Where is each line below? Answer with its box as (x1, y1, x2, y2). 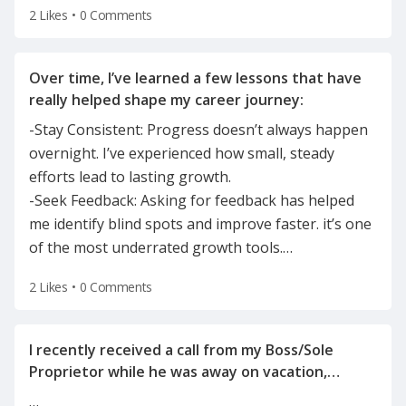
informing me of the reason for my (29, 383, 274, 403)
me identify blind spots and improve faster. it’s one (29, 214, 372, 234)
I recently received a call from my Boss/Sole (29, 340, 333, 360)
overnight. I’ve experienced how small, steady (29, 143, 334, 163)
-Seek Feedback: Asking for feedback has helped (29, 190, 354, 210)
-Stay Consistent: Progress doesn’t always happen (29, 120, 368, 140)
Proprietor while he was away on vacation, (29, 362, 327, 382)
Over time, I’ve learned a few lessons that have (29, 68, 362, 88)
